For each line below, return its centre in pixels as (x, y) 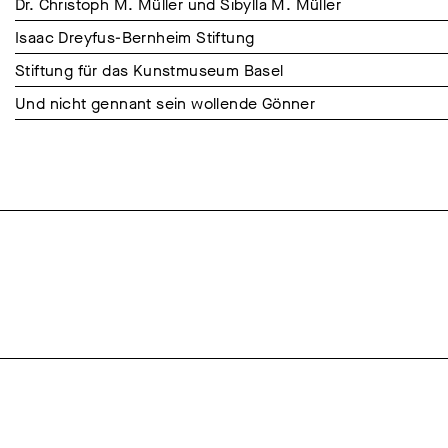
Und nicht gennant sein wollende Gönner (165, 104)
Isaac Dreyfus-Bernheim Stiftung (135, 38)
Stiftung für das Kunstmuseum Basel (149, 71)
